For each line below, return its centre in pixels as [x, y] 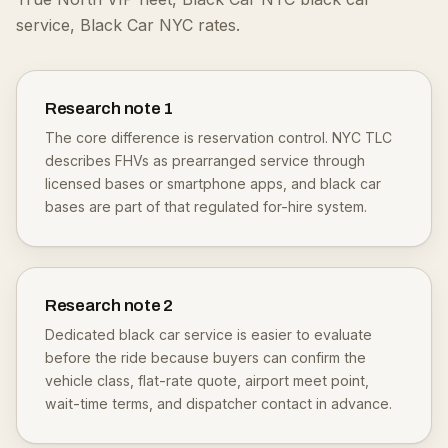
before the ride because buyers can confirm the [205, 357]
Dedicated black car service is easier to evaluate [208, 334]
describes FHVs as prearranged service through [205, 160]
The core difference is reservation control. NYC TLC [218, 137]
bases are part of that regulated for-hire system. [206, 206]
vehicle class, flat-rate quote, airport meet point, [207, 380]
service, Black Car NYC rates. [128, 25]
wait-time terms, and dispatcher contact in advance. [218, 403]
